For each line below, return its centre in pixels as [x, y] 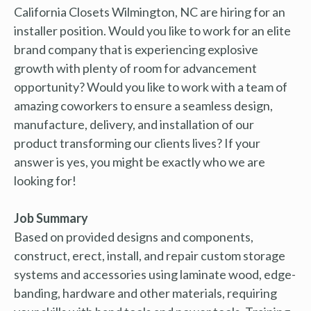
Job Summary [51, 218]
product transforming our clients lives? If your [137, 143]
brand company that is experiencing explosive [136, 49]
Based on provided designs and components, [134, 236]
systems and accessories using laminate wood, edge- [155, 274]
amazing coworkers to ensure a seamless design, [143, 105]
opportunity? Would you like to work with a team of [151, 86]
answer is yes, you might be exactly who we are [140, 161]
